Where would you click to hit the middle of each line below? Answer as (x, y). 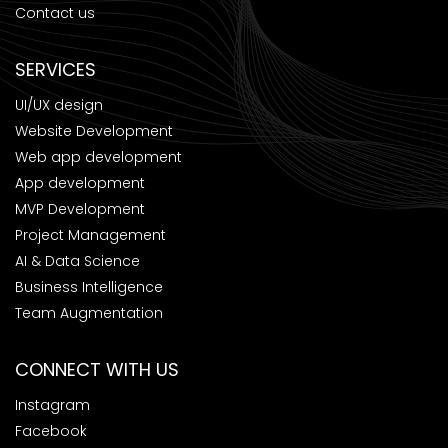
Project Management (90, 234)
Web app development (98, 156)
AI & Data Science (77, 260)
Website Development (94, 130)
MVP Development (80, 208)
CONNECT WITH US (97, 369)
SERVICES (55, 69)
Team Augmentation (89, 312)
